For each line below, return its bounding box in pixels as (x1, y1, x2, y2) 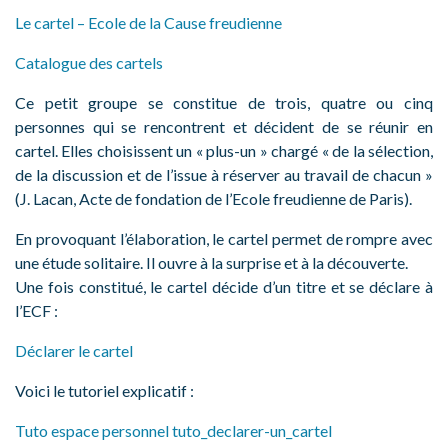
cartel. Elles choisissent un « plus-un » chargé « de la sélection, (15, 141, 433, 161)
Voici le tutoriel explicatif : (15, 381, 194, 401)
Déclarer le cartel (15, 341, 133, 361)
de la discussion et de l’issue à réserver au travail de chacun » (15, 165, 433, 185)
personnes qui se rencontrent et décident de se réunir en (15, 117, 433, 137)
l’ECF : (15, 301, 58, 321)
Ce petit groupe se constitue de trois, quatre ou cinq (15, 93, 433, 113)
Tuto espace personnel (15, 421, 169, 441)
